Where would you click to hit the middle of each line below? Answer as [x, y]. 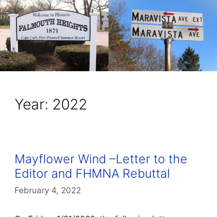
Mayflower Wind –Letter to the [101, 159]
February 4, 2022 [48, 191]
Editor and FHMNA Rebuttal [92, 173]
